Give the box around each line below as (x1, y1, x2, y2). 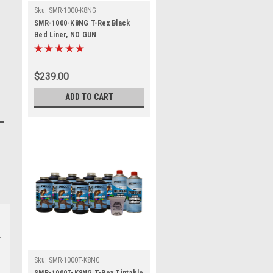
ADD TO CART (65, 92, 113, 102)
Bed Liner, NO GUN (34, 30, 97, 39)
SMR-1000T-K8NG (49, 256, 100, 264)
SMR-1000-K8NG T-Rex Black (34, 19, 130, 27)
